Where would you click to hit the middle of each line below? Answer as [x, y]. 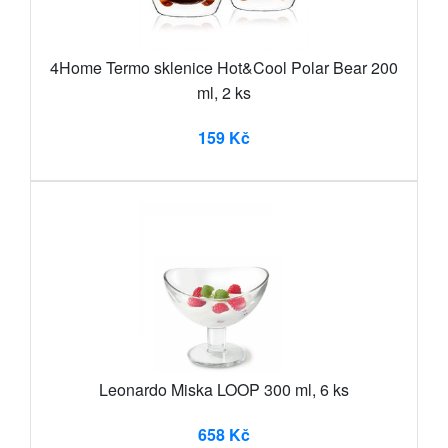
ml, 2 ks [224, 92]
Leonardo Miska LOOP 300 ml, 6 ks [224, 389]
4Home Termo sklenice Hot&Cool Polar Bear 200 [224, 67]
